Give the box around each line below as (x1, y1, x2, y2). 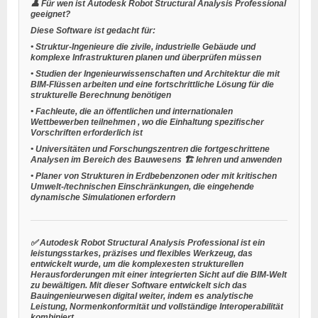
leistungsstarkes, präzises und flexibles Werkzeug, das (31, 248, 253, 258)
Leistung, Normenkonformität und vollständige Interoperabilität (31, 301, 283, 312)
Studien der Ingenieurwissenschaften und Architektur (35, 68, 253, 79)
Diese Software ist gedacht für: (31, 25, 155, 35)
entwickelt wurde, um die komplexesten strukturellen (31, 258, 243, 269)
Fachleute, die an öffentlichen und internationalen (35, 106, 233, 116)
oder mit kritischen (201, 170, 277, 181)
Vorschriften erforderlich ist (31, 127, 143, 138)
